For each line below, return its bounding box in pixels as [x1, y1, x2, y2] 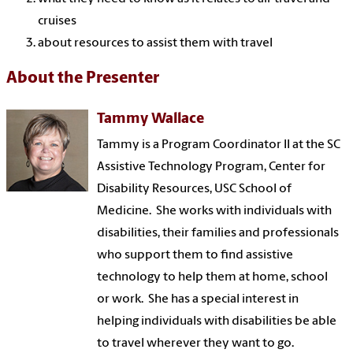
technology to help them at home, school [97, 271, 329, 284]
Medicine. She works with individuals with [97, 205, 333, 218]
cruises [38, 15, 76, 28]
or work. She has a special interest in [97, 293, 299, 307]
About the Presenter [6, 70, 159, 87]
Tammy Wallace [97, 112, 205, 128]
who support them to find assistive [97, 249, 294, 262]
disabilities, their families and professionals [97, 227, 340, 240]
